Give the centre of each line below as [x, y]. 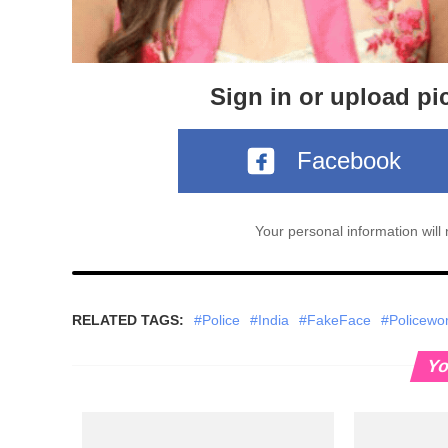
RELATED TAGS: [128, 319]
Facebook [348, 160]
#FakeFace [335, 319]
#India [269, 319]
